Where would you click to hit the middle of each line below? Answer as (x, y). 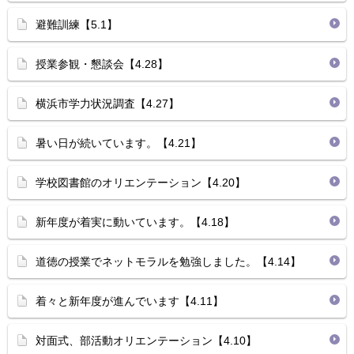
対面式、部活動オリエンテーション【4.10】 (146, 341)
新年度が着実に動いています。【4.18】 (135, 222)
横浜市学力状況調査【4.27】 (107, 104)
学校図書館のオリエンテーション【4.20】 (141, 183)
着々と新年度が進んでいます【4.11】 (130, 301)
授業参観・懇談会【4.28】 (102, 64)
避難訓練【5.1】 (77, 24)
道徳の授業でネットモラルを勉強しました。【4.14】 (168, 262)
